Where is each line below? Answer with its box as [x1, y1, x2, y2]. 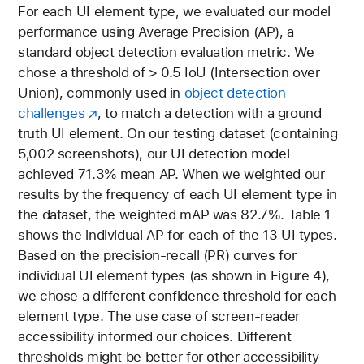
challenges [18, 105, 85, 122]
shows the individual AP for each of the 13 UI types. [18, 227, 337, 244]
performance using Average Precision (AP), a [18, 24, 294, 41]
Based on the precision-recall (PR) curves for [18, 247, 297, 264]
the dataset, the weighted [18, 206, 180, 223]
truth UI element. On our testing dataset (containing [18, 125, 338, 142]
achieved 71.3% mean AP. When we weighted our [18, 166, 325, 183]
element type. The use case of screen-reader [18, 308, 300, 325]
